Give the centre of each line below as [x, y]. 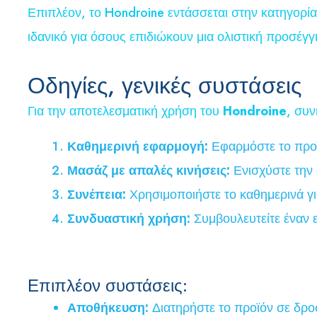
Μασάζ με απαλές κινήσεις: [149, 170]
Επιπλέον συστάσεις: [108, 285]
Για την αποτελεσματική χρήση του [125, 111]
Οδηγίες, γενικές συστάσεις [165, 85]
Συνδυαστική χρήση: [129, 218]
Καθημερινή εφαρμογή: [138, 146]
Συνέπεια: [97, 194]
